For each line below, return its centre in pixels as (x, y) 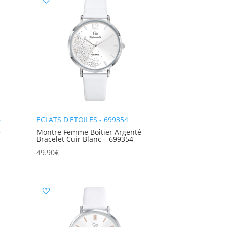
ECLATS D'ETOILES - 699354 (83, 120)
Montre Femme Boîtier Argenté (89, 132)
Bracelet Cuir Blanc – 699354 (85, 139)
